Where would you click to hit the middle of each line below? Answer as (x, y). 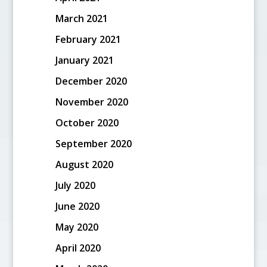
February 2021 (88, 39)
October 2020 (87, 122)
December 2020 (91, 81)
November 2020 (91, 102)
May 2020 (77, 227)
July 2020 (75, 185)
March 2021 (81, 18)
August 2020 (84, 164)
